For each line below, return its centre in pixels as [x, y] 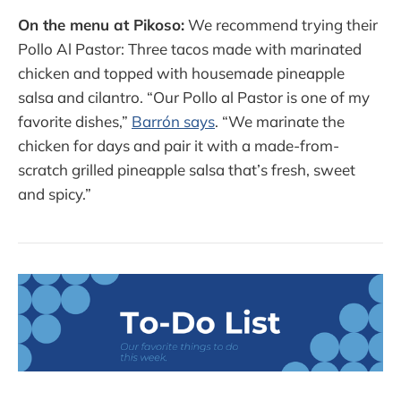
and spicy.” [55, 194]
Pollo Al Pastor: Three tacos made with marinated [190, 49]
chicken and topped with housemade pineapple [181, 73]
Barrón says [173, 122]
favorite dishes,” [75, 122]
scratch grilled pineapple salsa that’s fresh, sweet [187, 170]
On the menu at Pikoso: [101, 25]
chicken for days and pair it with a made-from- [179, 146]
